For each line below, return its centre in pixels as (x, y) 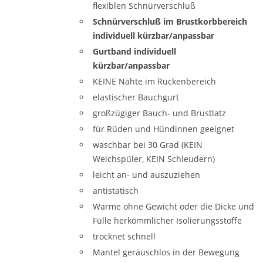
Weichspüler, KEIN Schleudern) (154, 159)
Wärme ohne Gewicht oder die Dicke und (173, 206)
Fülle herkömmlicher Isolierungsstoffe (167, 220)
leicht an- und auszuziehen (146, 175)
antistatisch (116, 190)
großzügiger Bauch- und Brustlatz (159, 113)
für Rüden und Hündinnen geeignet (163, 129)
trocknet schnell (124, 236)
